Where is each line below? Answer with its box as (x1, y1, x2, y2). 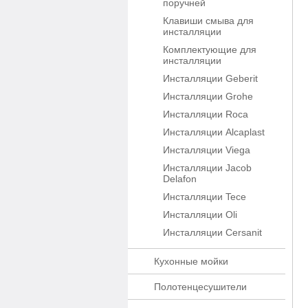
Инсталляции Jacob (163, 162, 252, 173)
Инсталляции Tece (163, 191, 246, 202)
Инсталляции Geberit (163, 73, 258, 84)
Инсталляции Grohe (163, 91, 253, 102)
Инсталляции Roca (163, 109, 248, 120)
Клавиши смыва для (163, 15, 254, 26)
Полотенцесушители (154, 281, 247, 292)
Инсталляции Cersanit (163, 227, 262, 238)
